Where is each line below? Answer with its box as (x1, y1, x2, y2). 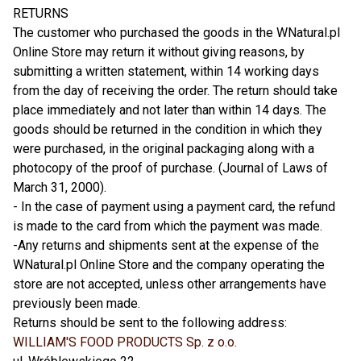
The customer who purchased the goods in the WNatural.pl (13, 25, 340, 40)
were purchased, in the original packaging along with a (13, 141, 314, 156)
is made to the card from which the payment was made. (13, 218, 322, 234)
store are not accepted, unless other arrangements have (13, 276, 326, 292)
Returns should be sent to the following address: (13, 315, 287, 330)
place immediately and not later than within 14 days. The (13, 102, 326, 118)
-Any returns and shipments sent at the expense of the (13, 238, 319, 253)
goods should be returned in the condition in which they (13, 122, 322, 137)
